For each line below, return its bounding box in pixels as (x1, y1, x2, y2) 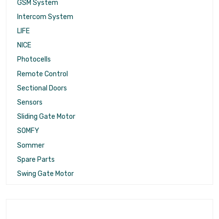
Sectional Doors (17, 84, 67, 92)
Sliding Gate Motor (17, 112, 75, 121)
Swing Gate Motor (17, 170, 74, 178)
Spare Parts (17, 155, 55, 164)
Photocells (17, 55, 51, 64)
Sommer (17, 141, 44, 150)
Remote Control (17, 69, 68, 78)
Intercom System (17, 12, 73, 21)
